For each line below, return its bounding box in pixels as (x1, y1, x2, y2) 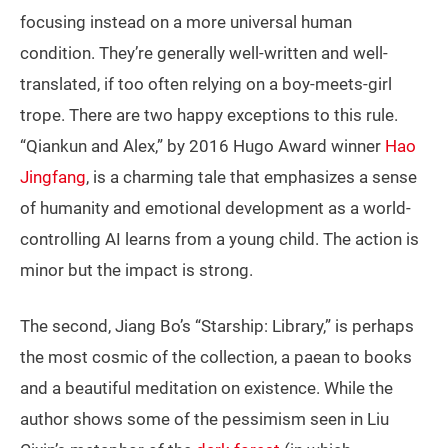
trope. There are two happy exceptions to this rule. (20, 105, 398, 126)
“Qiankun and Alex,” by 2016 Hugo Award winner (20, 136, 385, 157)
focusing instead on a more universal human (20, 12, 352, 33)
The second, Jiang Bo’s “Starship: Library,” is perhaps (20, 316, 414, 337)
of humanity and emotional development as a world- (20, 198, 411, 219)
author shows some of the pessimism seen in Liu (20, 409, 389, 430)
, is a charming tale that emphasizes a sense (86, 167, 417, 188)
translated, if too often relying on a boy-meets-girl (20, 74, 392, 95)
